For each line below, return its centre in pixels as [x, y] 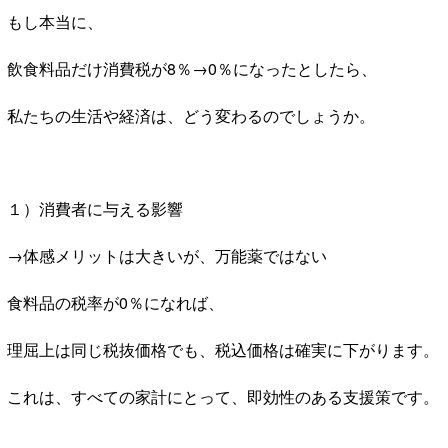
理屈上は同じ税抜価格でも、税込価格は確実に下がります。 [223, 349]
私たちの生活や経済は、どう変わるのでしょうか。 [191, 115]
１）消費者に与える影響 [95, 208]
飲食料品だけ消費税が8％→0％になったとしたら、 [192, 68]
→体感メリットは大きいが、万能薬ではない [167, 255]
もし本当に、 [55, 21]
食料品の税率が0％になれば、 [115, 302]
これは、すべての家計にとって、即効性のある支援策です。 [223, 396]
